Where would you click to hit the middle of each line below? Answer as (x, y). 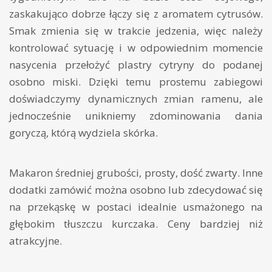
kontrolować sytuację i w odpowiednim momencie (136, 47)
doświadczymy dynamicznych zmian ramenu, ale (136, 98)
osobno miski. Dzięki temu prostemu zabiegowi (136, 81)
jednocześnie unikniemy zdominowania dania (136, 115)
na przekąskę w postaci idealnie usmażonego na (136, 206)
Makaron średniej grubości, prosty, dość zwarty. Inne (136, 172)
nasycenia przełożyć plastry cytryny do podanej (136, 64)
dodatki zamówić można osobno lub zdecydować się (136, 189)
